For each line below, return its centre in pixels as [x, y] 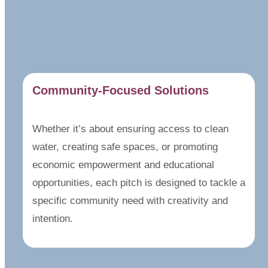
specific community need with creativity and [130, 201]
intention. [53, 219]
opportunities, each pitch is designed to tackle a [139, 183]
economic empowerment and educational [123, 165]
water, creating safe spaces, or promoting [125, 147]
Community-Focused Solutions [121, 90]
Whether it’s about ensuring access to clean [130, 129]
